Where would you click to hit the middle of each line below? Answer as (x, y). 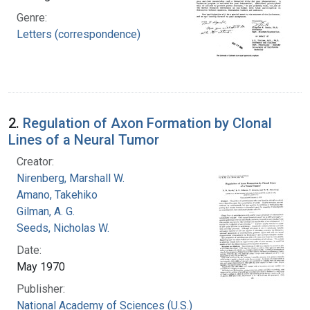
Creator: (35, 161)
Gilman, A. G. (46, 211)
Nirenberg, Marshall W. (71, 178)
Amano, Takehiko (57, 194)
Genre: (32, 17)
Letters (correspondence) (79, 34)
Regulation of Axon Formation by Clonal (147, 123)
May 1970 (41, 266)
